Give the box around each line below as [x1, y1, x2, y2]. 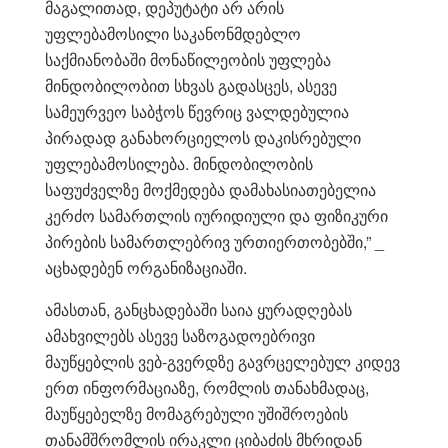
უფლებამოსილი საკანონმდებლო [45, 21, 301, 45]
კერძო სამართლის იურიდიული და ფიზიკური [45, 203, 388, 227]
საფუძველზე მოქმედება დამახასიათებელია [45, 177, 376, 201]
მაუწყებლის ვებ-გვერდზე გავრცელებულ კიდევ [45, 349, 400, 373]
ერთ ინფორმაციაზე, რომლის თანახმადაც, [45, 375, 369, 399]
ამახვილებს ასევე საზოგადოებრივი [45, 323, 315, 347]
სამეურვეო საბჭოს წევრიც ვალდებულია [45, 99, 349, 123]
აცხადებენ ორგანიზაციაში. [45, 255, 247, 279]
